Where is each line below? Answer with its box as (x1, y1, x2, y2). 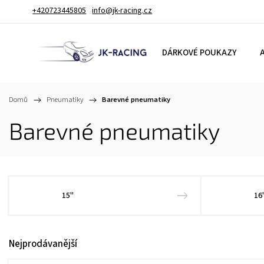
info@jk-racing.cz (92, 5, 153, 16)
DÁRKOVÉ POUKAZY (162, 47, 236, 59)
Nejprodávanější (9, 237, 77, 251)
